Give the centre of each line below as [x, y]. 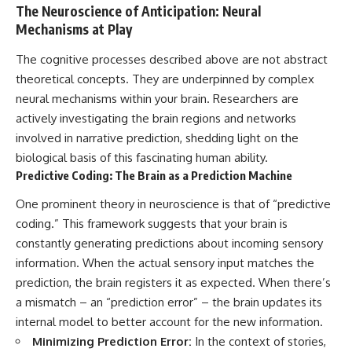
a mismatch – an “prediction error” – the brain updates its [169, 302]
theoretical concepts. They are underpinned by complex [165, 79]
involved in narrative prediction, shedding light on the [157, 137]
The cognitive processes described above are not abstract [172, 59]
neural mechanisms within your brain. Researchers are [157, 98]
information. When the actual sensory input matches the [165, 263]
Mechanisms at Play [74, 29]
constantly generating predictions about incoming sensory [169, 244]
